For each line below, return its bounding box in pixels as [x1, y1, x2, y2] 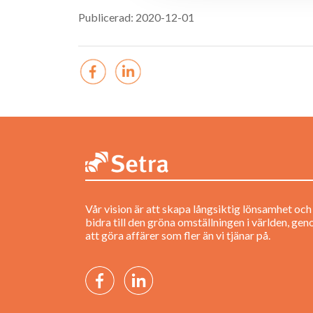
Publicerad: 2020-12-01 [78, 10, 194, 24]
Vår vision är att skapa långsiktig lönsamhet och [85, 202, 312, 216]
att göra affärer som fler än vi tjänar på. [85, 228, 270, 242]
